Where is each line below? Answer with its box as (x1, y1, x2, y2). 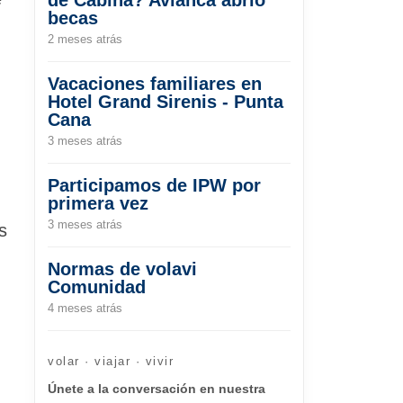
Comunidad (48, 276, 146, 297)
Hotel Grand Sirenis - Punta (48, 91, 283, 112)
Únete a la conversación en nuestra (48, 381, 265, 396)
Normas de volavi (48, 258, 197, 279)
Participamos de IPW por (48, 175, 261, 195)
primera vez (48, 193, 148, 213)
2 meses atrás (48, 31, 122, 46)
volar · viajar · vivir (48, 354, 174, 368)
